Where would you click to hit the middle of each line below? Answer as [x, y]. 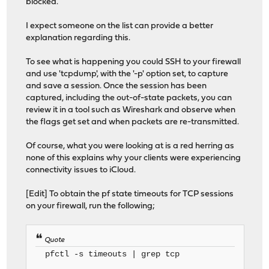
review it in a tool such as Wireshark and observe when [131, 110]
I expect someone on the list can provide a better [120, 26]
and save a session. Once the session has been [116, 86]
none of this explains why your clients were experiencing [134, 158]
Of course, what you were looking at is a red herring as [130, 146]
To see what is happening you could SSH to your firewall [134, 62]
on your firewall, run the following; [91, 206]
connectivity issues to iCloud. [81, 170]
